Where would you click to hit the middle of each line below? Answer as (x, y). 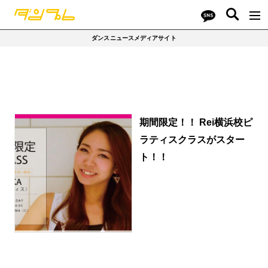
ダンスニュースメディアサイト (134, 38)
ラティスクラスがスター (192, 139)
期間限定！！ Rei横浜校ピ (196, 122)
